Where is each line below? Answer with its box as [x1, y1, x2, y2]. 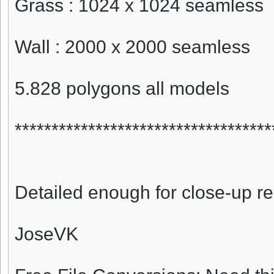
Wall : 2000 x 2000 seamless [15, 37, 250, 57]
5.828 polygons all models [15, 78, 229, 99]
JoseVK [15, 224, 78, 245]
